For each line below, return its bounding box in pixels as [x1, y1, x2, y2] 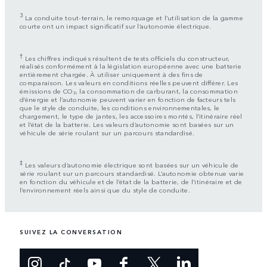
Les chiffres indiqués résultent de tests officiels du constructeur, [23, 52, 230, 63]
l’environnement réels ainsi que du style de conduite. [20, 185, 190, 195]
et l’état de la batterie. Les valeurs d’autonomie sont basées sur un [20, 119, 234, 129]
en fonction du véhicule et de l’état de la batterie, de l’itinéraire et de [20, 176, 243, 187]
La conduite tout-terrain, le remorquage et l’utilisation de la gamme [23, 12, 244, 22]
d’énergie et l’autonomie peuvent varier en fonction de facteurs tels [20, 94, 236, 104]
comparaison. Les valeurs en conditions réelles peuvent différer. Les [20, 77, 238, 88]
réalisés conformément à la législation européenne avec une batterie [20, 61, 242, 71]
